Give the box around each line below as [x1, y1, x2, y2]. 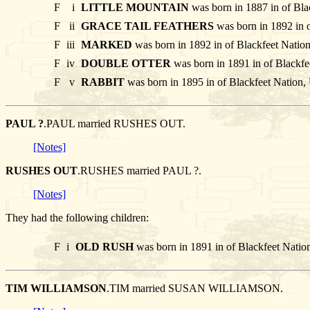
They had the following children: [6, 212, 149, 224]
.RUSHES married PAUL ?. [77, 165, 201, 177]
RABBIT [81, 76, 125, 89]
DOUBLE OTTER [81, 57, 171, 70]
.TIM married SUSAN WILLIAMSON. [107, 282, 283, 295]
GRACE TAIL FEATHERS [81, 20, 214, 33]
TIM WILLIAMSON [6, 282, 107, 295]
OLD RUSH [75, 241, 134, 253]
